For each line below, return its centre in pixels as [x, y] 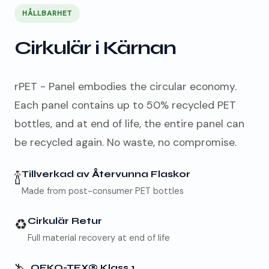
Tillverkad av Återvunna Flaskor [106, 174]
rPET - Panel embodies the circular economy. [125, 87]
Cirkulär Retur [65, 221]
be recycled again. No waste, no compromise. [125, 143]
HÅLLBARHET [47, 14]
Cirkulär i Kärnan [95, 48]
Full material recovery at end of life [99, 238]
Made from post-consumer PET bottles [103, 191]
